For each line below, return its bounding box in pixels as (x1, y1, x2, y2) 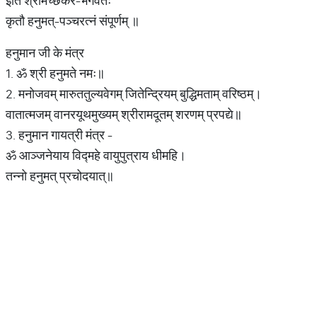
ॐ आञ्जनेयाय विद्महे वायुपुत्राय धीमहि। (6, 147, 186, 163)
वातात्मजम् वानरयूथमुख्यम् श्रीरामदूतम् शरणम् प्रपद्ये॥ (6, 106, 242, 122)
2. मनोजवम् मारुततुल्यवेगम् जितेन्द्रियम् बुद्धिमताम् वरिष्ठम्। (6, 86, 262, 102)
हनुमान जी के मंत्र (6, 45, 84, 61)
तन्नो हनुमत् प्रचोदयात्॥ (6, 168, 114, 184)
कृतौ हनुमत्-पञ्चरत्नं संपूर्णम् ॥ (6, 13, 139, 29)
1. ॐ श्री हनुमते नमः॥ (6, 65, 105, 81)
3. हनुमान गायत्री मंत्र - (6, 127, 113, 143)
